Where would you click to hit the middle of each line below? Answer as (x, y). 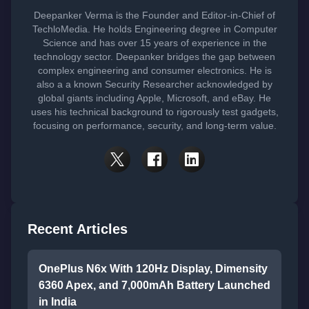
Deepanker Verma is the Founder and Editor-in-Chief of (154, 15)
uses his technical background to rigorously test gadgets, (154, 112)
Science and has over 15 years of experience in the (154, 43)
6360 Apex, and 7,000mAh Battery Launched (154, 285)
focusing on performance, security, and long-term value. (154, 126)
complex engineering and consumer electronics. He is (154, 70)
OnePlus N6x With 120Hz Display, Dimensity (153, 269)
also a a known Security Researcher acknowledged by (154, 84)
